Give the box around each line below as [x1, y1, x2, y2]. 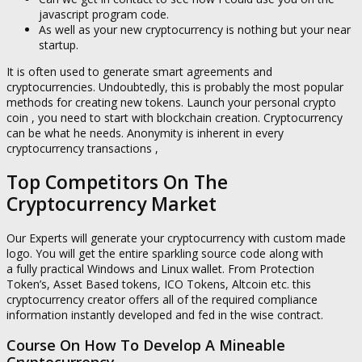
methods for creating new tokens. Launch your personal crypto [6, 94, 336, 110]
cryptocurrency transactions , [6, 140, 158, 156]
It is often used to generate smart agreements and [6, 63, 272, 79]
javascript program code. [39, 6, 169, 22]
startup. [39, 36, 78, 53]
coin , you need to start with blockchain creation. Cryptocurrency [6, 109, 343, 125]
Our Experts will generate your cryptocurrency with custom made [6, 229, 346, 246]
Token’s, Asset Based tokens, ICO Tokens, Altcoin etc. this [6, 276, 311, 292]
